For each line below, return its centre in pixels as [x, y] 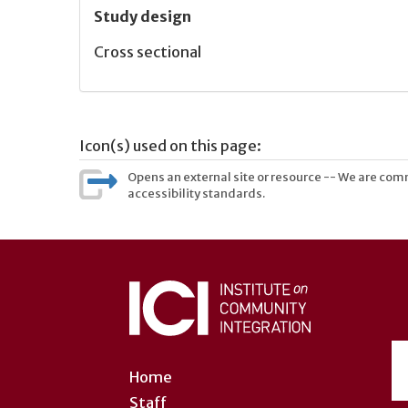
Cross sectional [148, 52]
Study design [143, 16]
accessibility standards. [197, 194]
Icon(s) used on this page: [170, 146]
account [127, 288]
